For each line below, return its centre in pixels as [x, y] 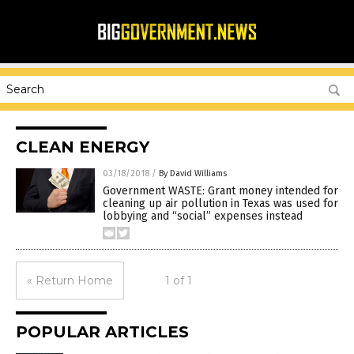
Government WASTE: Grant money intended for [220, 191]
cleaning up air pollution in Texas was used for [220, 203]
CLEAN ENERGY [83, 147]
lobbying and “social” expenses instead [203, 216]
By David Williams [193, 173]
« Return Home [70, 281]
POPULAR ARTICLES [102, 332]
